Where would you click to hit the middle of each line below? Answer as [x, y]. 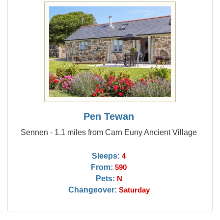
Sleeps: [106, 156]
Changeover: [92, 190]
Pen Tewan [109, 116]
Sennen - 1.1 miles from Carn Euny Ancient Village [109, 132]
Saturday [134, 190]
